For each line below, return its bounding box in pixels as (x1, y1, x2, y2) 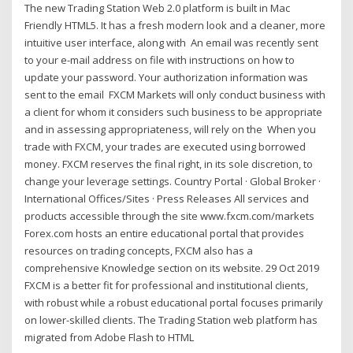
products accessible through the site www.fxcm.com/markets (24, 209, 318, 224)
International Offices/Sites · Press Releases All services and (24, 191, 310, 206)
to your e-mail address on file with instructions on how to (24, 53, 295, 68)
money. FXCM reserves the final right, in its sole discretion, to (24, 157, 314, 172)
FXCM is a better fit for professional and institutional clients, (24, 278, 309, 293)
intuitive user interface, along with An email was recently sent (24, 35, 319, 50)
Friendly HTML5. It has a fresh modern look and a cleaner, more (24, 18, 326, 33)
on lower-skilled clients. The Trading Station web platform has (24, 313, 318, 328)
